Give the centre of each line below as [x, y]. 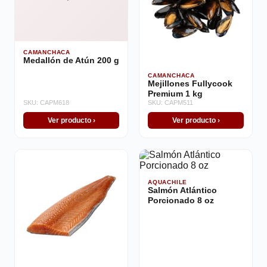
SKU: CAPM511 [170, 103]
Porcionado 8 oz [181, 201]
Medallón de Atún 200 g [71, 60]
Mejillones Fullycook [190, 84]
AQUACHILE [168, 182]
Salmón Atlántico [182, 190]
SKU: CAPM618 [46, 103]
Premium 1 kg [175, 94]
